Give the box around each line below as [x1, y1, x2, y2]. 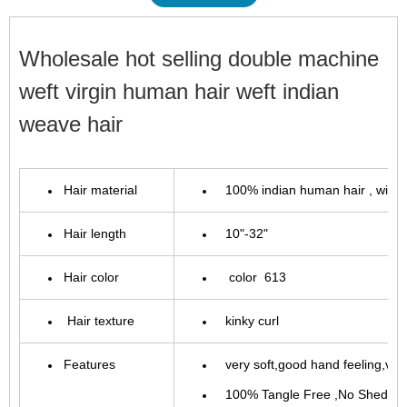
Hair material [64, 183, 141, 197]
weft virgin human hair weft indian [19, 79, 339, 104]
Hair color [64, 270, 123, 284]
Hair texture [64, 313, 134, 328]
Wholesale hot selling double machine [19, 46, 379, 71]
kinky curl [218, 313, 279, 328]
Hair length [64, 226, 126, 241]
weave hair [19, 112, 123, 136]
